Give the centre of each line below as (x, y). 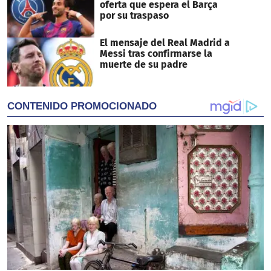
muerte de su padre (143, 64)
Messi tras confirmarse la (156, 53)
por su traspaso (134, 16)
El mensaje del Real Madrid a (165, 42)
